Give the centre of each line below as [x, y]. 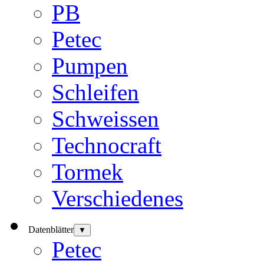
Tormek [88, 171]
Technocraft [107, 145]
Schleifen [95, 92]
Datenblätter [51, 229]
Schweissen [105, 118]
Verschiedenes [118, 198]
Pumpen [90, 65]
